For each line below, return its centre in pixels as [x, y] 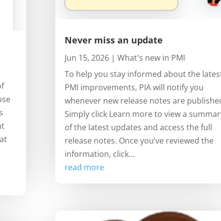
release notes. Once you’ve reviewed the [139, 141]
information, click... [99, 154]
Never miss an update [113, 40]
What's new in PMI [151, 58]
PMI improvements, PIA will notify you [134, 88]
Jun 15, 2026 [87, 58]
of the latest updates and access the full [138, 128]
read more [84, 167]
